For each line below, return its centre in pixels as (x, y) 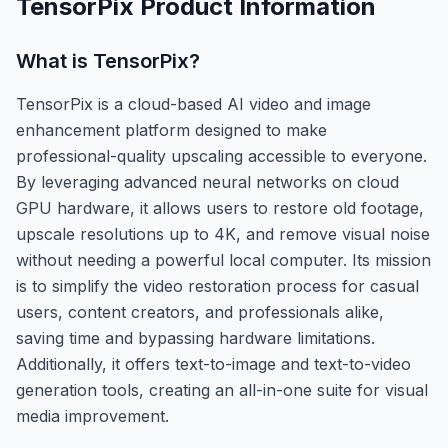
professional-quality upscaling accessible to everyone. (221, 155)
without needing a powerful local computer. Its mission (223, 259)
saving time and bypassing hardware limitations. (195, 337)
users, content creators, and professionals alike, (200, 311)
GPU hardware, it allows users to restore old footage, (220, 207)
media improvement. (92, 415)
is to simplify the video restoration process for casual (217, 285)
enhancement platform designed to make (171, 129)
